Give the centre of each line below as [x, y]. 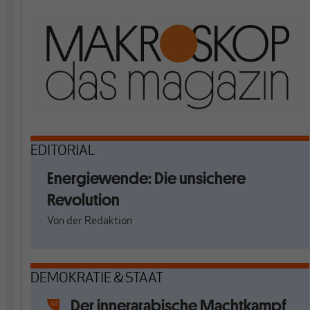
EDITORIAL [63, 152]
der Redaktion [99, 221]
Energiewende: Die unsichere [146, 178]
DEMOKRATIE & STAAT [97, 279]
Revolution [83, 200]
